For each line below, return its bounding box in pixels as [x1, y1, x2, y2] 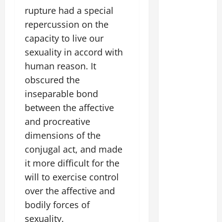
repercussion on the [25, 18, 109, 30]
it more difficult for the [25, 157, 119, 169]
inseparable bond [25, 88, 98, 100]
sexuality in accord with [25, 46, 123, 58]
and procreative [25, 115, 90, 127]
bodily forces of [25, 199, 90, 211]
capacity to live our [25, 32, 104, 44]
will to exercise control [25, 171, 119, 183]
